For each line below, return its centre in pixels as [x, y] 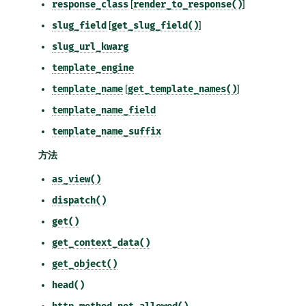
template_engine [93, 68]
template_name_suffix [107, 131]
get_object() [85, 264]
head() [68, 285]
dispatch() [79, 200]
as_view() [76, 179]
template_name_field [104, 110]
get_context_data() [101, 242]
